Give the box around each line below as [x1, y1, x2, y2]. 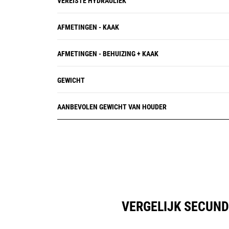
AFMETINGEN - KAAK [57, 23, 119, 31]
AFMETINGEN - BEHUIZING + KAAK [57, 50, 158, 58]
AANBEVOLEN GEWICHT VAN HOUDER [57, 103, 167, 111]
